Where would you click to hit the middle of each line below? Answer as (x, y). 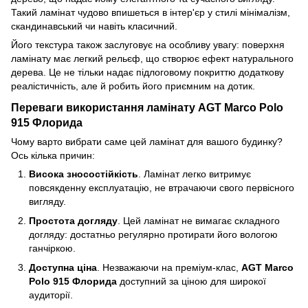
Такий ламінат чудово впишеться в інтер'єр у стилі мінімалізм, (151, 12)
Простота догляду (73, 220)
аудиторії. (51, 295)
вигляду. (47, 201)
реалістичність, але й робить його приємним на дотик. (133, 86)
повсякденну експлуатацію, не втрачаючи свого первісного (162, 187)
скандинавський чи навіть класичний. (94, 26)
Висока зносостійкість (84, 174)
